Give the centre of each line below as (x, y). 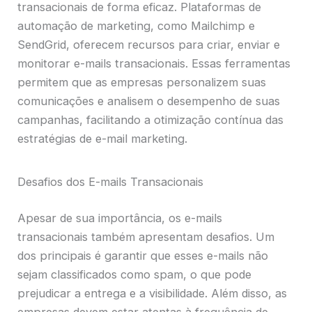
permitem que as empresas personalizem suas (142, 83)
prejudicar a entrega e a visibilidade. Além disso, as (153, 293)
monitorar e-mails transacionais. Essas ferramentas (154, 64)
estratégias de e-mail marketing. (103, 139)
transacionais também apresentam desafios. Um (146, 236)
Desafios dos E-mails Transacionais (111, 181)
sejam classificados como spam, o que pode (135, 274)
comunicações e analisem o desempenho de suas (149, 101)
